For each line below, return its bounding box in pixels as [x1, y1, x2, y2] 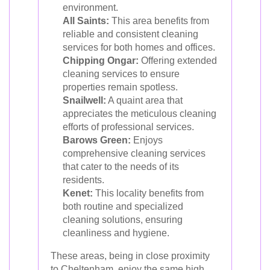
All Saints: [63, 15, 109, 26]
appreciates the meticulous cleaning [63, 108, 216, 119]
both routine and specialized [63, 201, 183, 212]
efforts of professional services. [63, 121, 194, 132]
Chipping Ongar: [63, 55, 139, 66]
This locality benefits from [93, 187, 204, 198]
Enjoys [131, 134, 163, 145]
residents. [63, 174, 104, 185]
